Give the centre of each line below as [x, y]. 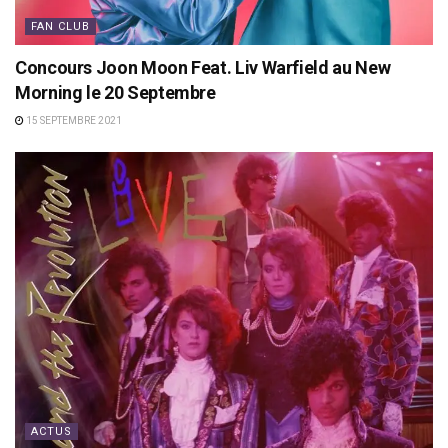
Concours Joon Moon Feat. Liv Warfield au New [203, 67]
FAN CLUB [60, 26]
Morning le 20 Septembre [115, 92]
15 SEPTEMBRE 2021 [73, 120]
